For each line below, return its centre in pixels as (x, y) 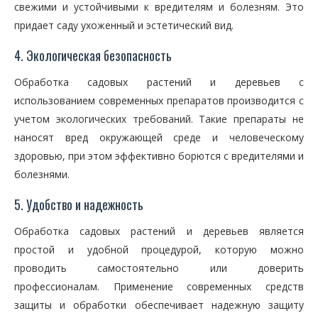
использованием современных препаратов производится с (159, 100)
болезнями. (42, 174)
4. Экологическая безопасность (93, 55)
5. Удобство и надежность (79, 204)
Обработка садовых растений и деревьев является (159, 231)
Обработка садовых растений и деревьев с (159, 82)
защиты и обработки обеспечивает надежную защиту (159, 305)
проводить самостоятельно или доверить (159, 268)
